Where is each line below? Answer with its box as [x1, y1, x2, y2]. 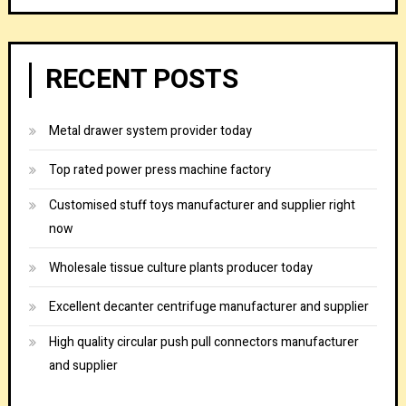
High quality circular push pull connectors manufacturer [48, 332, 359, 352]
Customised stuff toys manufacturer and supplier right [48, 195, 355, 215]
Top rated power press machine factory [48, 159, 271, 179]
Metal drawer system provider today [48, 121, 252, 140]
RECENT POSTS [44, 59, 238, 100]
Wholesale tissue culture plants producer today [48, 257, 313, 277]
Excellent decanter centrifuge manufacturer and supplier [48, 296, 369, 316]
